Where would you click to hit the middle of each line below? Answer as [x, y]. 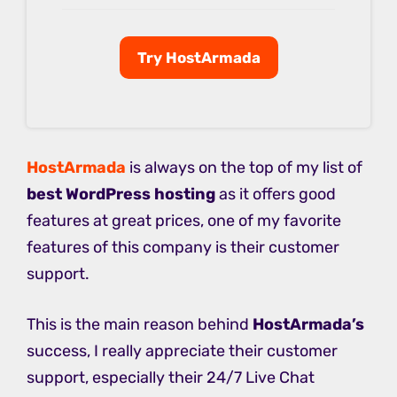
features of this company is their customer [183, 248]
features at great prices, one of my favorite [184, 221]
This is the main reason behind [140, 325]
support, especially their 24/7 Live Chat [171, 378]
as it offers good [276, 195]
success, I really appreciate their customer [182, 351]
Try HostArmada [198, 58]
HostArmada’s [308, 325]
